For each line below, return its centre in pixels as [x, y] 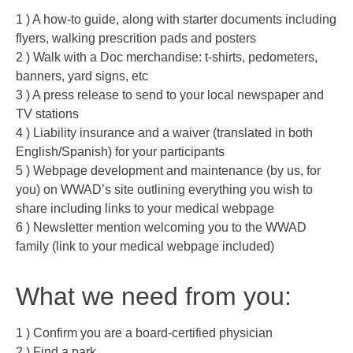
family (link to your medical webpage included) [145, 247]
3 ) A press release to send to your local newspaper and [170, 95]
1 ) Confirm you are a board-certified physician [144, 333]
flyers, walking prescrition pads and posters [136, 39]
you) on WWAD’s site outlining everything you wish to [164, 190]
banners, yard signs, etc [82, 76]
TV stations [47, 114]
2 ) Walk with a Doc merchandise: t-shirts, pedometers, [167, 58]
